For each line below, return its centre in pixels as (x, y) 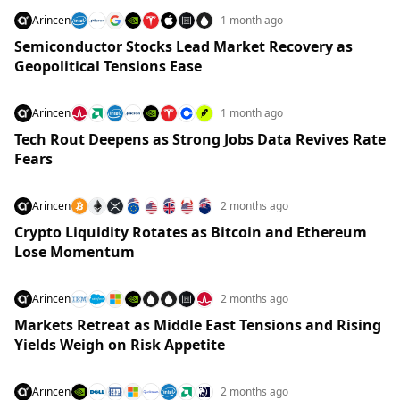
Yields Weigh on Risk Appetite (120, 345)
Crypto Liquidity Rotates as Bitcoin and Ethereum (191, 232)
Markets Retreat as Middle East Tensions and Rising (198, 325)
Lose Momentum (75, 252)
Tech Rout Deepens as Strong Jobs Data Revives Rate (200, 139)
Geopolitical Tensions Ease (108, 66)
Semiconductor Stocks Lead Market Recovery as (183, 46)
